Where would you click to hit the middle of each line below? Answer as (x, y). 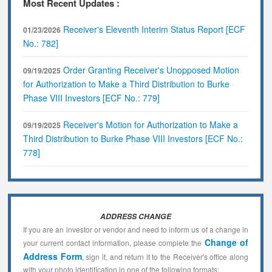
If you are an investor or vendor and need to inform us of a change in (136, 229)
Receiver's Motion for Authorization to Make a (150, 124)
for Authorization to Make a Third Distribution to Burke (127, 83)
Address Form (53, 256)
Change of (226, 242)
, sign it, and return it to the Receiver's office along (165, 256)
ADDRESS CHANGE (136, 216)
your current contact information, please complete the (114, 242)
